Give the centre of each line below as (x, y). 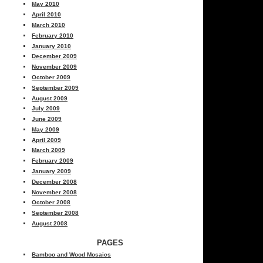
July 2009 (46, 109)
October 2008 (51, 203)
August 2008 (50, 224)
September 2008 (55, 213)
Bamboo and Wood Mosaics (72, 255)
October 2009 (51, 77)
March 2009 (49, 150)
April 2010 (47, 15)
